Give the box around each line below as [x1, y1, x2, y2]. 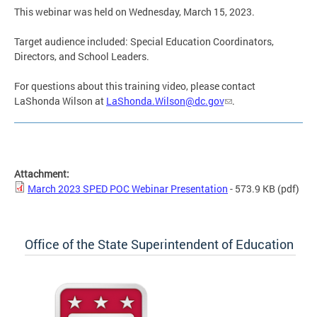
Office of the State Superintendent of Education [25, 236, 294, 253]
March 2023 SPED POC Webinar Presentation [28, 182, 228, 196]
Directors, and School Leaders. [14, 50, 149, 64]
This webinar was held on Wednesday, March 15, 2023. [14, 5, 255, 19]
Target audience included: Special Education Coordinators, [14, 35, 274, 49]
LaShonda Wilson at [14, 94, 106, 108]
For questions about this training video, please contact [14, 79, 255, 93]
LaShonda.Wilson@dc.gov [106, 94, 224, 108]
